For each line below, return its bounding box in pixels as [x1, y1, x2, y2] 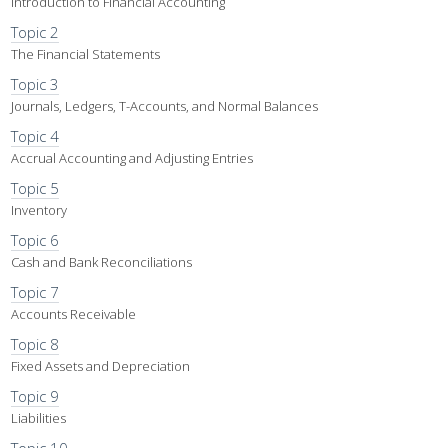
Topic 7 [11, 282, 59, 302]
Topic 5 [11, 178, 59, 198]
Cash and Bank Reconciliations [11, 253, 192, 271]
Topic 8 [11, 334, 59, 354]
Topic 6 [11, 230, 59, 250]
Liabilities [11, 409, 66, 427]
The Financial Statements [11, 45, 160, 63]
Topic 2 [11, 22, 59, 42]
